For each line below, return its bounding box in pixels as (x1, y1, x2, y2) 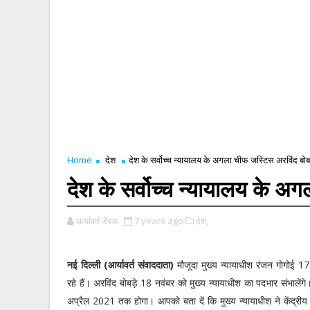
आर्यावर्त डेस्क (75, 215, 118, 227)
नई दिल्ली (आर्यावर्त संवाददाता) (67, 258, 178, 271)
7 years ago (134, 215, 183, 227)
